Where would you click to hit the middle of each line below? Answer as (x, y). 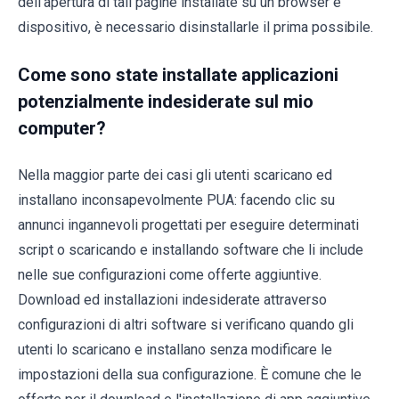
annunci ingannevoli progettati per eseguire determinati (188, 224)
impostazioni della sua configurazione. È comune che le (190, 374)
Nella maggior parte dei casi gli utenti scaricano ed (175, 175)
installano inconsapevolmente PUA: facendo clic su (176, 199)
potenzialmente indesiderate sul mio (166, 101)
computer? (62, 128)
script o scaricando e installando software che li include (191, 249)
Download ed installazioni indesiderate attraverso (172, 299)
